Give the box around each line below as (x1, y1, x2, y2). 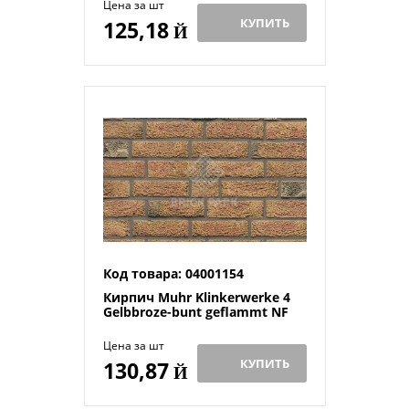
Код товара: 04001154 (102, 265, 244, 282)
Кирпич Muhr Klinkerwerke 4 (102, 288, 290, 306)
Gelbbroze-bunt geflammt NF (102, 303, 288, 320)
